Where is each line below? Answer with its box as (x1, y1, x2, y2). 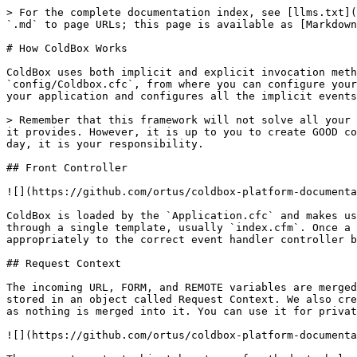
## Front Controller (6, 162, 127, 174)
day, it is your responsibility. (6, 138, 204, 150)
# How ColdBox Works (6, 42, 127, 54)
